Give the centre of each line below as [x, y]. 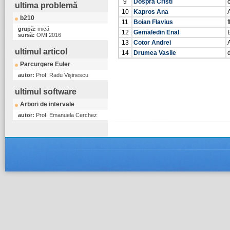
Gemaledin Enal [156, 32]
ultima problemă [46, 5]
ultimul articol [41, 52]
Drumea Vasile [155, 53]
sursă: [27, 35]
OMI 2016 [49, 35]
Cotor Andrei [152, 43]
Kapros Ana [151, 12]
